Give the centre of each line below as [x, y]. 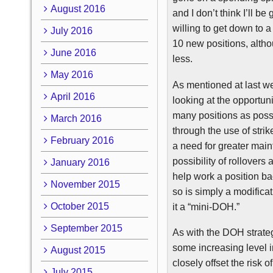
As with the [198, 232]
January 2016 [80, 162]
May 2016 [72, 74]
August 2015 [78, 250]
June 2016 [73, 52]
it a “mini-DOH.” [206, 207]
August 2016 [78, 9]
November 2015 [85, 184]
